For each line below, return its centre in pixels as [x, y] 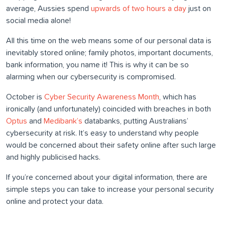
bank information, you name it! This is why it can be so [97, 65]
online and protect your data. [55, 202]
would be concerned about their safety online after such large [111, 145]
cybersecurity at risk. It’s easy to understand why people [102, 133]
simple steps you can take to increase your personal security [110, 190]
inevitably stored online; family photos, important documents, [109, 53]
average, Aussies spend [48, 9]
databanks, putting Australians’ [135, 121]
